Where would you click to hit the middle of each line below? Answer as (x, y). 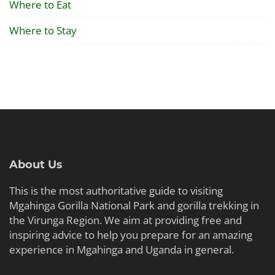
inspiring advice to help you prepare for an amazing (131, 235)
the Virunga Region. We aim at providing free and (126, 220)
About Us (36, 165)
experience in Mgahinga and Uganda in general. (122, 250)
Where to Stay (43, 30)
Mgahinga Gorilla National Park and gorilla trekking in (134, 205)
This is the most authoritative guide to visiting (116, 191)
